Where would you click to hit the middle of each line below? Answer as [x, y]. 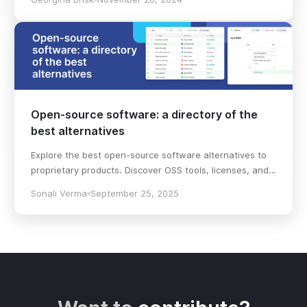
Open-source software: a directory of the [144, 115]
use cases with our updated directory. [112, 185]
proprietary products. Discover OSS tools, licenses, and [150, 170]
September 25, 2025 [135, 194]
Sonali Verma [59, 194]
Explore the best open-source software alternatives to [149, 155]
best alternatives [78, 131]
